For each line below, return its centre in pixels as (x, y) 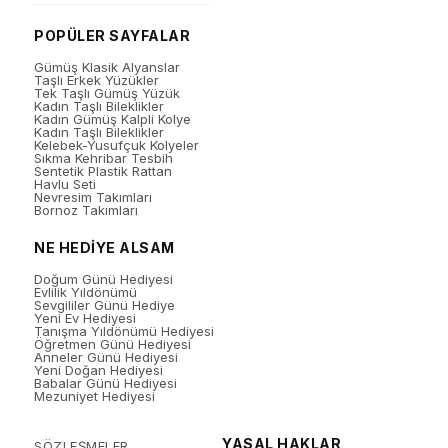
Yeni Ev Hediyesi (85, 317)
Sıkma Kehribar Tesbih (104, 157)
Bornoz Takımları (86, 209)
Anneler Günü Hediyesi (106, 356)
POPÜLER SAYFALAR (112, 35)
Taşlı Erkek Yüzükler (97, 79)
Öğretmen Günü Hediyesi (113, 343)
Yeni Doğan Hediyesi (99, 369)
